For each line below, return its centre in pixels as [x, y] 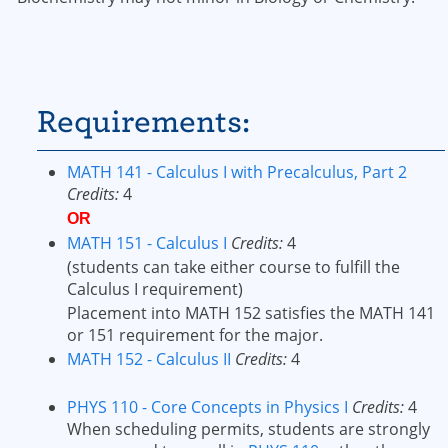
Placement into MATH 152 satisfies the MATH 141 [251, 313]
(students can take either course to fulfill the [233, 267]
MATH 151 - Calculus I [147, 243]
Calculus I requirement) [155, 289]
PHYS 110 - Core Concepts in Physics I [207, 407]
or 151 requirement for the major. [195, 335]
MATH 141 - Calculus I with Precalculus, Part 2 [237, 172]
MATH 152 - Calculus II [149, 359]
